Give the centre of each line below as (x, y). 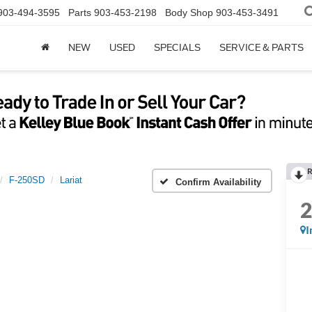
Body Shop (189, 13)
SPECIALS (177, 48)
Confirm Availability (218, 182)
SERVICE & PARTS (261, 48)
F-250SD (27, 180)
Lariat (71, 180)
